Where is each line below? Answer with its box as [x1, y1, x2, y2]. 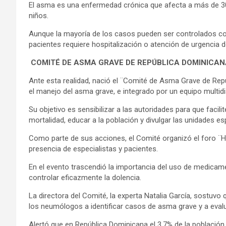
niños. [29, 11, 48, 20]
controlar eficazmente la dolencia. [29, 173, 141, 182]
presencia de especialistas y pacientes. [29, 144, 158, 153]
